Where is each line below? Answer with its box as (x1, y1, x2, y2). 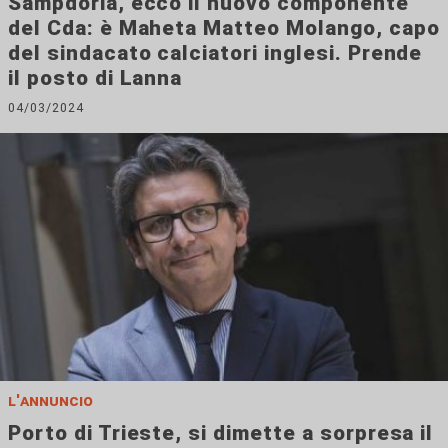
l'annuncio (8, 390, 93, 410)
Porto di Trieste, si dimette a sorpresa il (8, 420, 434, 445)
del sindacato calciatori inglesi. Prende (8, 41, 423, 66)
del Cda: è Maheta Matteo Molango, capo (8, 16, 440, 41)
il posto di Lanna (8, 66, 183, 91)
